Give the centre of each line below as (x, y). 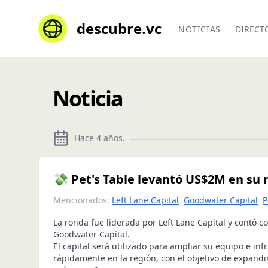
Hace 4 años (98, 138)
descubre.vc (119, 28)
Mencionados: (81, 200)
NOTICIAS (200, 29)
